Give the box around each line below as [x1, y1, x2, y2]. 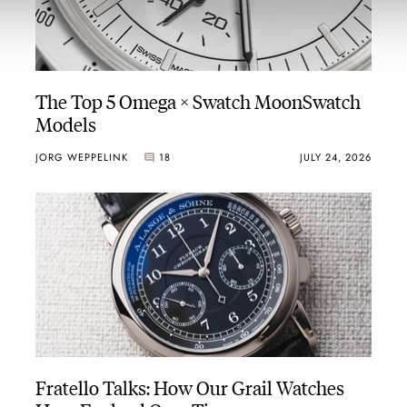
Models [35, 110, 96, 137]
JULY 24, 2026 [300, 149, 372, 164]
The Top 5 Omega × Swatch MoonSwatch [35, 87, 361, 114]
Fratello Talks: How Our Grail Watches [35, 372, 344, 400]
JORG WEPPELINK [35, 149, 128, 164]
